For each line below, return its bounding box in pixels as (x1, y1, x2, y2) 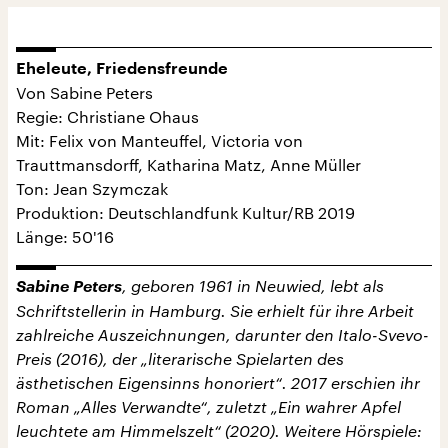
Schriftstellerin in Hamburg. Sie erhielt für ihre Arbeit (16, 301, 414, 320)
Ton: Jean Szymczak (16, 179, 168, 198)
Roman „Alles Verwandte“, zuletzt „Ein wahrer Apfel (16, 397, 401, 416)
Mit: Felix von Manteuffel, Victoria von (16, 131, 303, 150)
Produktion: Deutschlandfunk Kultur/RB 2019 (16, 203, 355, 222)
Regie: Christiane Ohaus (16, 107, 199, 126)
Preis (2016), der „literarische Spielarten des (16, 349, 344, 368)
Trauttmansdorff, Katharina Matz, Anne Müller (16, 155, 361, 174)
